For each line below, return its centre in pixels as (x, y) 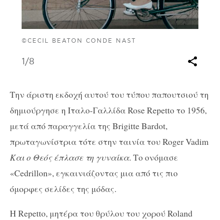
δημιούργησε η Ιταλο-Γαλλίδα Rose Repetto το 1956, (108, 110)
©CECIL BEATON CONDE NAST (79, 41)
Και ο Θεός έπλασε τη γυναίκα (69, 157)
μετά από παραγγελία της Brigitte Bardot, (89, 126)
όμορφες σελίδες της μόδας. (66, 189)
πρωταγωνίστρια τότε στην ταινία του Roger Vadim (109, 142)
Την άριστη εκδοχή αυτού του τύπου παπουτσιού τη (109, 95)
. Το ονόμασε (154, 157)
